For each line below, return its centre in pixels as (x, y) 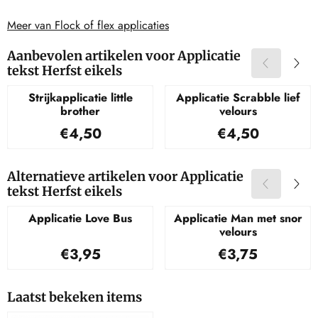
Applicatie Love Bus (80, 219)
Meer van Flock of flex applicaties (88, 25)
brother (80, 111)
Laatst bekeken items (75, 297)
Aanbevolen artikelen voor (92, 55)
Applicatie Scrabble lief (238, 98)
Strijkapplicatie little (80, 98)
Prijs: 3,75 (261, 251)
